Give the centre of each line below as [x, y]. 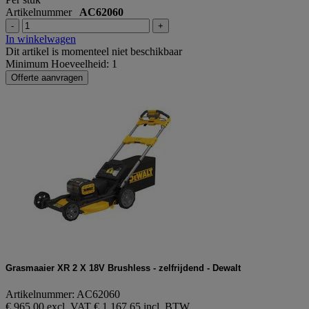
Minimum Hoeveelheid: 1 [61, 63]
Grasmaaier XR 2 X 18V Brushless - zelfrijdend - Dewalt [123, 268]
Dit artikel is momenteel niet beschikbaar [94, 51]
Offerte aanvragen [47, 77]
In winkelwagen [41, 39]
